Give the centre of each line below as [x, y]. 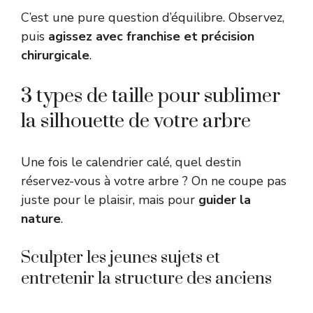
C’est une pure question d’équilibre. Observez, [153, 17]
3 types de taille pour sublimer [151, 96]
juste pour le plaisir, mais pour [110, 199]
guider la [225, 199]
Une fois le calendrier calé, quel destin [131, 162]
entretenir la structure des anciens [146, 278]
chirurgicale [55, 55]
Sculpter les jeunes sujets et [121, 257]
